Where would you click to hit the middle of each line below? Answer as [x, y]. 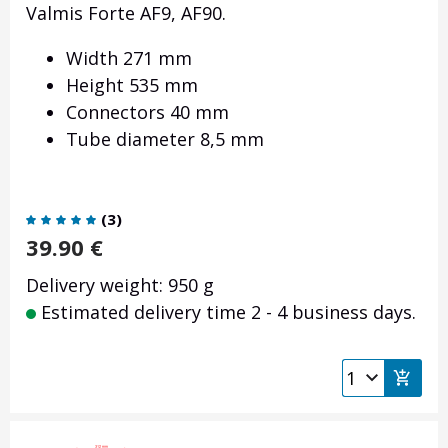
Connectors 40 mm [147, 112]
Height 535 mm [132, 85]
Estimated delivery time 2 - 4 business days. [226, 312]
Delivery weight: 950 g [120, 285]
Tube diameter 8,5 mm [165, 139]
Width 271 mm [129, 58]
